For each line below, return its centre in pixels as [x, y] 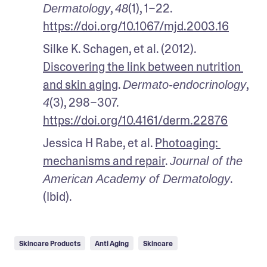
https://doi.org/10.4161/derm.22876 [135, 120]
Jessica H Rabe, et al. [99, 143]
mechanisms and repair [104, 161]
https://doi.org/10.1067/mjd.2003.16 [136, 26]
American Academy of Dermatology [136, 178]
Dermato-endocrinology [184, 84]
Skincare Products [50, 243]
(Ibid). [58, 196]
